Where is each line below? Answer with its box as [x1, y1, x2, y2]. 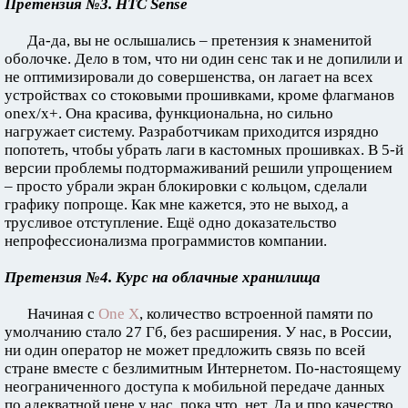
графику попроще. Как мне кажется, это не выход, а [5, 195, 349, 213]
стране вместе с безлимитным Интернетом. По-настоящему [5, 359, 402, 377]
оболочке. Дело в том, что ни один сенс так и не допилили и [5, 49, 403, 67]
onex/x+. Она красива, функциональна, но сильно [5, 104, 333, 122]
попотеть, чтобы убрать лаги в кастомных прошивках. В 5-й [5, 140, 403, 158]
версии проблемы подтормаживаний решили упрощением [5, 158, 393, 177]
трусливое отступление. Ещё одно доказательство [5, 213, 337, 231]
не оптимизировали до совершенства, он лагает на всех [5, 67, 373, 86]
